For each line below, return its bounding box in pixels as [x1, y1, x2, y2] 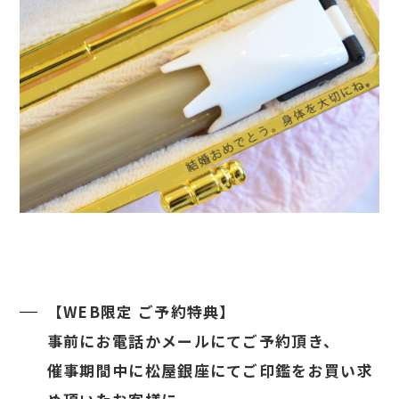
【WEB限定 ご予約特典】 [46, 300, 236, 323]
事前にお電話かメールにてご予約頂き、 [46, 330, 340, 353]
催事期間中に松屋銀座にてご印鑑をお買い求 [46, 359, 373, 382]
